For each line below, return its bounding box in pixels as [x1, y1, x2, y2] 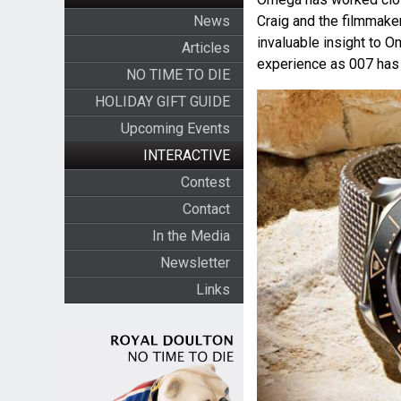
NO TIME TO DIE [125, 66, 230, 83]
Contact [182, 200, 230, 218]
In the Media [151, 227, 230, 244]
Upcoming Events [120, 120, 230, 137]
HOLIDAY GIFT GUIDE [94, 93, 230, 110]
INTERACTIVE [142, 147, 230, 164]
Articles [181, 39, 230, 56]
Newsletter [159, 254, 230, 271]
